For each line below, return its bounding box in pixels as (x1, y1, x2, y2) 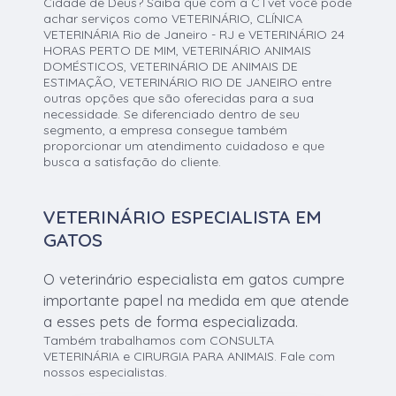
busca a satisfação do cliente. (43, 154, 222, 171)
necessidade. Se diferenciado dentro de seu (43, 106, 301, 123)
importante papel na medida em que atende (43, 291, 350, 310)
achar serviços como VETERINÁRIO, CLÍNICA (43, 11, 303, 27)
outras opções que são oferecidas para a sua (43, 90, 315, 107)
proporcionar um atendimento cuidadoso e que (43, 138, 325, 155)
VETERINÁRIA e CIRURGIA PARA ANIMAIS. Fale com (43, 348, 336, 365)
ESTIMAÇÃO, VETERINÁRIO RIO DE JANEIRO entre (43, 74, 332, 91)
